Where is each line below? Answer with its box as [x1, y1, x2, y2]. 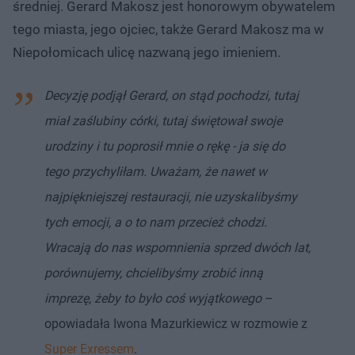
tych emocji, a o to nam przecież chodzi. [44, 214, 267, 230]
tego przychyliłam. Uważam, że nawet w [44, 163, 267, 179]
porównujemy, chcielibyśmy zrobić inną [44, 265, 263, 281]
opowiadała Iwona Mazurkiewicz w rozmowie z [44, 315, 307, 331]
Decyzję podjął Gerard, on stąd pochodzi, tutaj [44, 87, 299, 103]
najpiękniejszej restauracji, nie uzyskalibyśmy [44, 189, 297, 204]
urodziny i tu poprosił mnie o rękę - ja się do [44, 138, 285, 154]
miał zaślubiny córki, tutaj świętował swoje [44, 113, 282, 128]
